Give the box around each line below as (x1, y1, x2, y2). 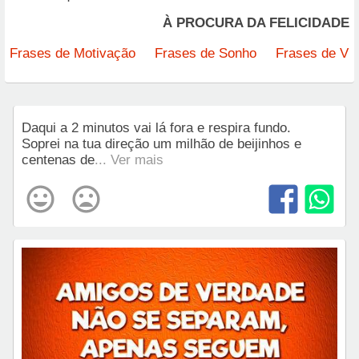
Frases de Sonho (155, 46, 256, 62)
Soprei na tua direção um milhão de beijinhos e (22, 136, 301, 152)
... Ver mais (95, 152, 163, 168)
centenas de (22, 152, 95, 168)
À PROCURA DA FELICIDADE (163, 15, 349, 31)
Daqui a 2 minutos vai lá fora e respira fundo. (22, 120, 295, 136)
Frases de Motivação (10, 46, 135, 62)
